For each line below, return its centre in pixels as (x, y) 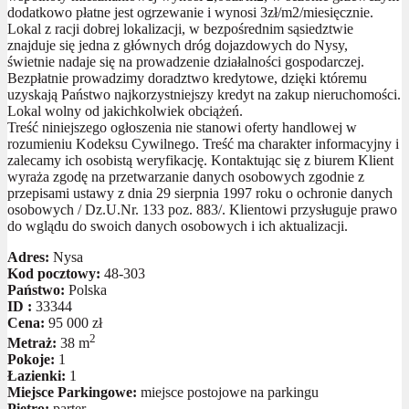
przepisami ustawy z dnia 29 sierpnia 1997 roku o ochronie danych (200, 193)
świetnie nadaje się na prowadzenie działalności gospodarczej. (186, 61)
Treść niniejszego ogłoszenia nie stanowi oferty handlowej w (182, 127)
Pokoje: (31, 359)
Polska (86, 289)
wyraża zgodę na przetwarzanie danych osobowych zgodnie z (186, 176)
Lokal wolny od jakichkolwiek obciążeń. (125, 110)
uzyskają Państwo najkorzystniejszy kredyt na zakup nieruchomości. (204, 94)
